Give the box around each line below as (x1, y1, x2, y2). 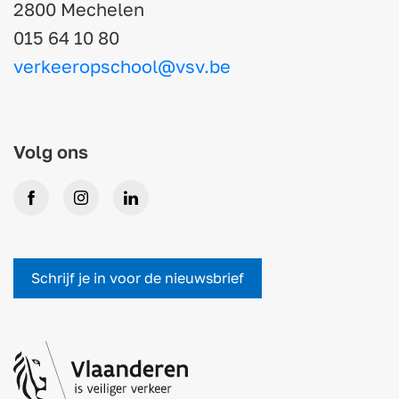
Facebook (29, 198, 98, 216)
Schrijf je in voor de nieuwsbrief (31, 268, 244, 287)
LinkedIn (129, 198, 189, 216)
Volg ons (13, 140, 88, 162)
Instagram (79, 198, 149, 216)
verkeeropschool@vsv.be (13, 54, 231, 77)
